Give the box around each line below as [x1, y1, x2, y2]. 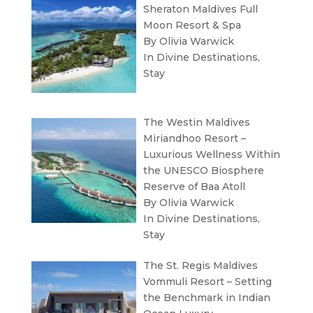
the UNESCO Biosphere [143, 164, 265, 177]
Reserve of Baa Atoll [143, 180, 246, 194]
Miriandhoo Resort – [143, 132, 247, 145]
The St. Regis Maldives [143, 259, 259, 272]
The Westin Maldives [143, 116, 251, 129]
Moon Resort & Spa [143, 18, 242, 31]
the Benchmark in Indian [143, 291, 271, 305]
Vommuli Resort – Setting [143, 275, 272, 289]
